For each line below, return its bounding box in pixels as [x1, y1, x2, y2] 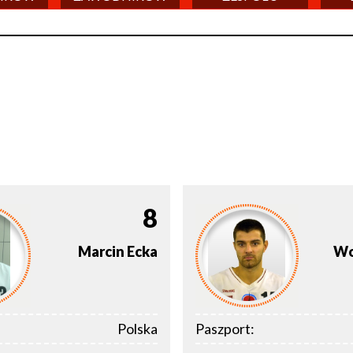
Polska [117, 320, 158, 338]
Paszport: [195, 320, 255, 338]
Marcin [78, 242, 124, 260]
